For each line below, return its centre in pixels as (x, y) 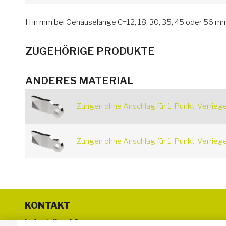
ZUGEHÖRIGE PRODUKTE (90, 52)
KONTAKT (47, 206)
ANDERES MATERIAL (79, 80)
